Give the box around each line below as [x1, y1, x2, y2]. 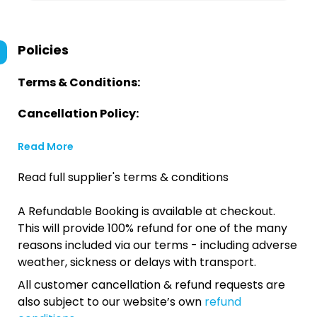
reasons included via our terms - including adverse [18, 237, 297, 253]
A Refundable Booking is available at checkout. [18, 203, 275, 219]
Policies [18, 41, 69, 59]
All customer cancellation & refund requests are [18, 277, 285, 293]
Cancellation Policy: [18, 105, 139, 122]
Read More [18, 139, 74, 154]
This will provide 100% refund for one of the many [18, 220, 287, 236]
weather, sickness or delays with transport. [18, 254, 256, 270]
